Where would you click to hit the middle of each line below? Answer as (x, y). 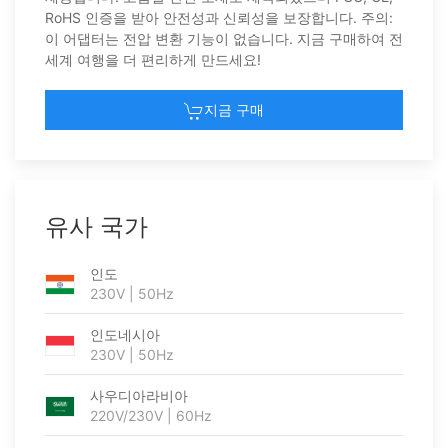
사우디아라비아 (139, 395)
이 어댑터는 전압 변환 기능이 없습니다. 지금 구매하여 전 (224, 38)
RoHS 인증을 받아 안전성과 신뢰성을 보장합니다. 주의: (219, 17)
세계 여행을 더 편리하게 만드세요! (153, 59)
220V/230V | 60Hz (151, 415)
